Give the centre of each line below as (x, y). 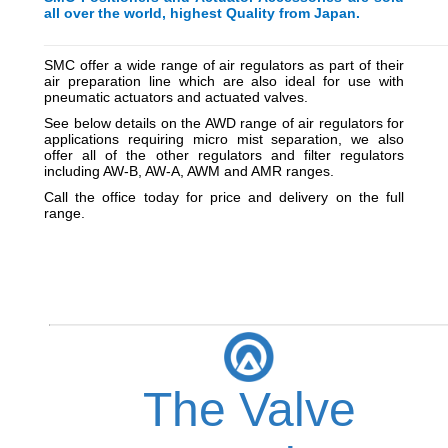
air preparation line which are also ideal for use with (224, 80)
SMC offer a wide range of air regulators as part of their (224, 64)
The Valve (249, 409)
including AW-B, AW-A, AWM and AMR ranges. (191, 170)
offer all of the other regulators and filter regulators (224, 154)
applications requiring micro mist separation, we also (224, 138)
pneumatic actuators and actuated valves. (178, 96)
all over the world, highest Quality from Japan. (202, 12)
